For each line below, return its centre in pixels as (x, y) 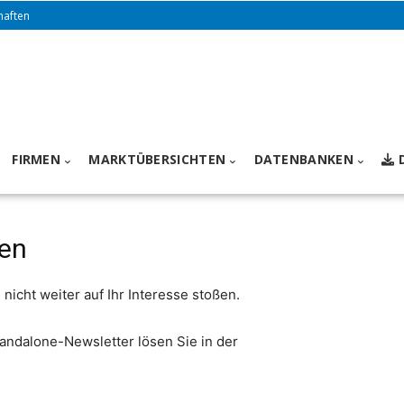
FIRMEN (37, 160)
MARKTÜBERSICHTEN (157, 160)
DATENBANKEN (303, 160)
